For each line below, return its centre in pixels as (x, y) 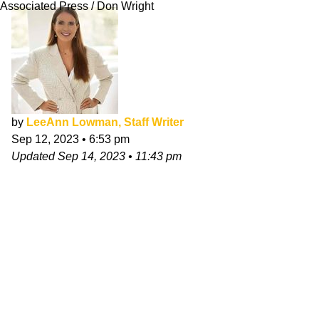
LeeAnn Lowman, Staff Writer (105, 122)
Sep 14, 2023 (91, 156)
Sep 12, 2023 (45, 139)
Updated (35, 156)
